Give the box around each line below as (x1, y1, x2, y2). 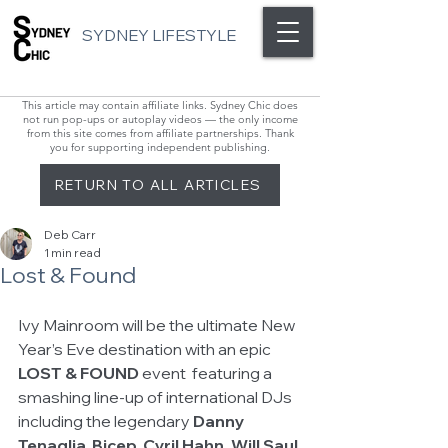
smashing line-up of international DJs (18, 387, 295, 407)
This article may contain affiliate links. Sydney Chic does (22, 98, 298, 112)
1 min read (44, 245, 101, 260)
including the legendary (18, 411, 193, 431)
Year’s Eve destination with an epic (18, 339, 274, 359)
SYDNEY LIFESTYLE (82, 25, 236, 45)
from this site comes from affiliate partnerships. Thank (26, 126, 294, 140)
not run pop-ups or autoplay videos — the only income (22, 112, 298, 126)
